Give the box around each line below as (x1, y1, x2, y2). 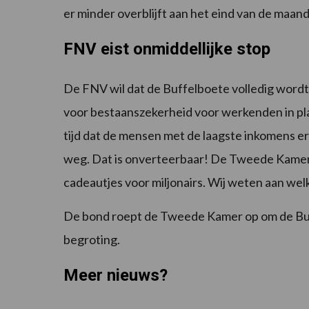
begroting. (63, 231, 120, 247)
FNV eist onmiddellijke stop (63, 39, 270, 59)
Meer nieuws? (63, 265, 168, 285)
